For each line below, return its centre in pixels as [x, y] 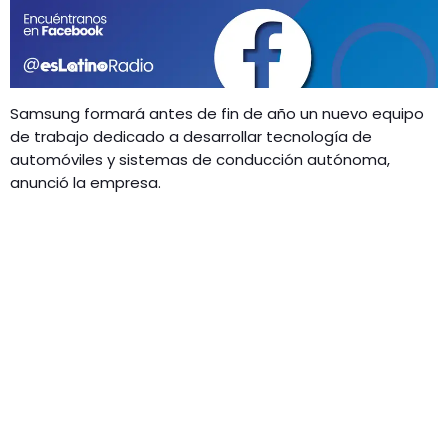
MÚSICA [81, 36]
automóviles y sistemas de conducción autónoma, [200, 160]
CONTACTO [77, 95]
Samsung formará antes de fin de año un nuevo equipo [217, 114]
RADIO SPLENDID [95, 47]
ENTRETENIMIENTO [118, 71]
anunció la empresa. [85, 183]
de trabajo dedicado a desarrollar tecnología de [191, 137]
